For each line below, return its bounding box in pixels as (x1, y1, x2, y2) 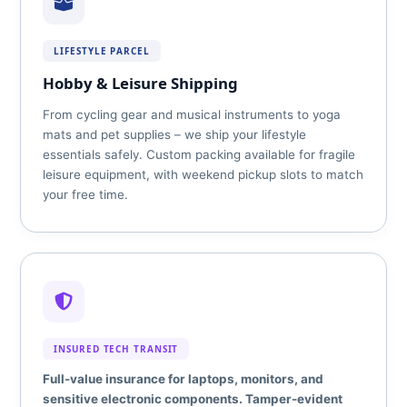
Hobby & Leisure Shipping (43, 73, 239, 94)
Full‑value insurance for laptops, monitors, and (43, 372, 324, 386)
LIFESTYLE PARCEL (54, 45, 150, 57)
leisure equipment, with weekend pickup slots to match (43, 167, 364, 182)
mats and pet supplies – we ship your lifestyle (43, 127, 307, 142)
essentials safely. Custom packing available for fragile (43, 147, 356, 162)
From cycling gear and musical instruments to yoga (43, 107, 342, 122)
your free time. (43, 187, 129, 202)
